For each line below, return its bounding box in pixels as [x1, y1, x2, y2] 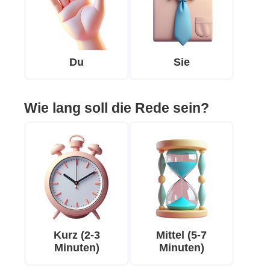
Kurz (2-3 [53, 229, 100, 242]
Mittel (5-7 [156, 229, 207, 242]
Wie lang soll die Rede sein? [24, 100, 209, 116]
